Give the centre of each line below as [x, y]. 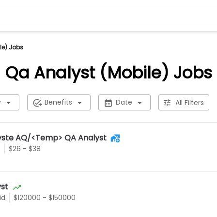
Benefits [58, 102]
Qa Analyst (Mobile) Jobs [108, 73]
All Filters [189, 102]
